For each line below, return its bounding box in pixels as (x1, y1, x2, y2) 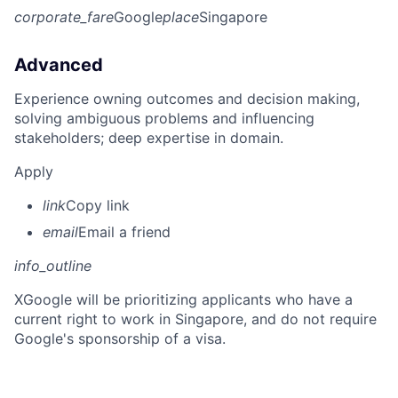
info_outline (14, 256, 92, 275)
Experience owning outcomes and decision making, (14, 89, 360, 107)
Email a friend (78, 222, 171, 241)
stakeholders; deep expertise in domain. (14, 128, 283, 147)
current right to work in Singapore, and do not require (14, 309, 377, 328)
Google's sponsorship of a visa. (14, 329, 226, 347)
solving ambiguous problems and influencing (14, 108, 314, 127)
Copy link (66, 195, 130, 214)
